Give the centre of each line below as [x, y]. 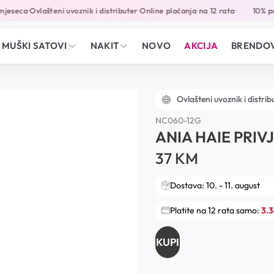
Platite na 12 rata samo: [216, 210]
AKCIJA [201, 46]
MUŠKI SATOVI [35, 46]
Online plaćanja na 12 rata [181, 10]
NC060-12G [178, 120]
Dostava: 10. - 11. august [215, 185]
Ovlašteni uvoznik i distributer [77, 10]
